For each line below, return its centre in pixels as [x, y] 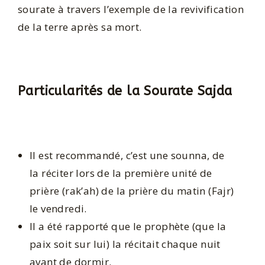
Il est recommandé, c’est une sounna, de [127, 155]
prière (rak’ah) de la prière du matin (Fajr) [132, 190]
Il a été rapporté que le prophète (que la [128, 226]
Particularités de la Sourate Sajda [125, 91]
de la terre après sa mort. [80, 27]
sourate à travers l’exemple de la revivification [131, 9]
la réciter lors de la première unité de [121, 173]
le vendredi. [58, 208]
